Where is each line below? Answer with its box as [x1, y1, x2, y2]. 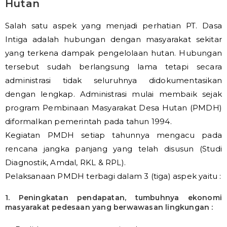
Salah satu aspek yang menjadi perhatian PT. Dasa [5, 21, 222, 30]
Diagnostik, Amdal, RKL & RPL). [5, 158, 126, 167]
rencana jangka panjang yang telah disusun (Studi [5, 144, 222, 154]
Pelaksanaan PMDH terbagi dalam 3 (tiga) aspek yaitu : [5, 171, 221, 181]
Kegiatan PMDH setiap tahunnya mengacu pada [5, 130, 222, 140]
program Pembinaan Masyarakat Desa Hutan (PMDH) [5, 103, 222, 112]
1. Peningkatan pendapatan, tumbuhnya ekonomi [5, 193, 222, 202]
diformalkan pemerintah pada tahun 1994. [5, 117, 172, 126]
